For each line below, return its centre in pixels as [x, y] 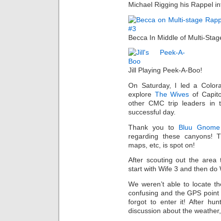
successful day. [152, 112]
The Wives [172, 94]
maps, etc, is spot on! [162, 145]
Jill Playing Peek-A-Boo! [165, 70]
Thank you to [153, 127]
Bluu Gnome [199, 127]
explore [142, 94]
